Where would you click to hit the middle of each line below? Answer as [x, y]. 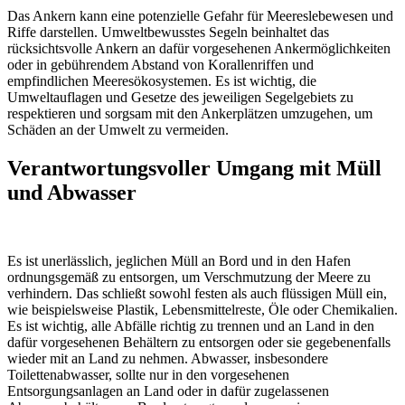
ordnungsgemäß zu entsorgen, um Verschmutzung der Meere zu [189, 278]
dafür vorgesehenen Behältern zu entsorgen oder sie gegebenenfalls [199, 343]
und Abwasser [72, 192]
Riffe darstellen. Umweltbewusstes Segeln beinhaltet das [168, 32]
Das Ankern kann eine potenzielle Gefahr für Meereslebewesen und [200, 15]
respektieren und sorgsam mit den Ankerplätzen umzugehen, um [190, 113]
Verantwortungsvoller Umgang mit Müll [194, 168]
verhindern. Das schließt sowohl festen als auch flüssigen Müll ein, [197, 294]
